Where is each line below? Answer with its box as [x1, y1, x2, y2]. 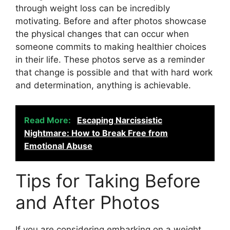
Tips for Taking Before [15, 169, 200, 191]
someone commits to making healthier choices [15, 42, 206, 52]
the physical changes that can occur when [15, 29, 189, 39]
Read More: [24, 114, 73, 125]
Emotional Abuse [24, 140, 92, 151]
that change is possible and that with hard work [15, 67, 213, 78]
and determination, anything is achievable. [15, 80, 191, 90]
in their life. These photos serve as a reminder [15, 54, 205, 65]
